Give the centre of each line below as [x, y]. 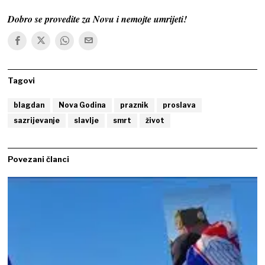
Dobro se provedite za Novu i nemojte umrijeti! [98, 19]
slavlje [87, 120]
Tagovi [22, 80]
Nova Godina [83, 105]
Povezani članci [39, 159]
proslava [180, 105]
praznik [135, 105]
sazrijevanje [37, 120]
